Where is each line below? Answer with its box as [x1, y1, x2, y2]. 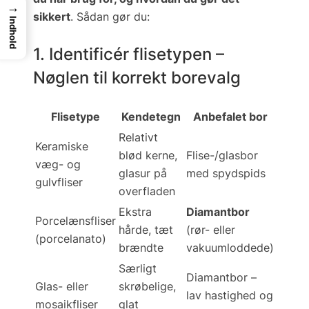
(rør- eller [186, 223, 235, 237]
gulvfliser [35, 175, 83, 190]
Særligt [119, 261, 157, 276]
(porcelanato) [35, 232, 106, 246]
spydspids [212, 166, 266, 181]
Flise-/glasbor [186, 148, 258, 163]
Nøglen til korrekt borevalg [33, 67, 241, 88]
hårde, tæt [119, 223, 173, 237]
